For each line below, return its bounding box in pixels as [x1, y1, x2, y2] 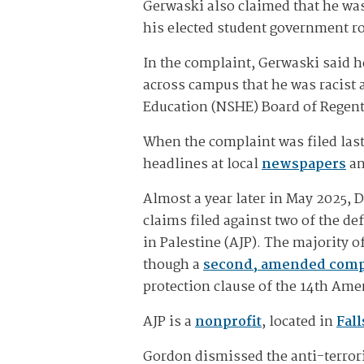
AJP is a [143, 311, 195, 334]
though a [143, 254, 203, 277]
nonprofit [195, 311, 262, 334]
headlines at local [143, 154, 262, 176]
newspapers [262, 154, 346, 176]
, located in [262, 311, 336, 334]
